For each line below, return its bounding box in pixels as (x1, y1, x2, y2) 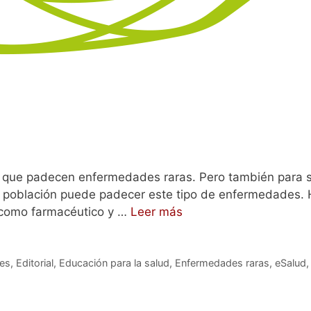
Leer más (131, 205, 183, 219)
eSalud (274, 257, 306, 269)
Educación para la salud (58, 257, 169, 269)
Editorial (15, 257, 53, 269)
